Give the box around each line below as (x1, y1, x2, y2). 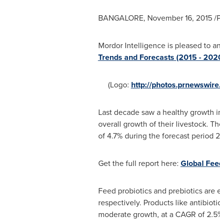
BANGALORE (98, 12, 143, 24)
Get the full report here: (98, 157, 181, 169)
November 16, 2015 (147, 12, 212, 24)
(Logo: (98, 79, 131, 90)
